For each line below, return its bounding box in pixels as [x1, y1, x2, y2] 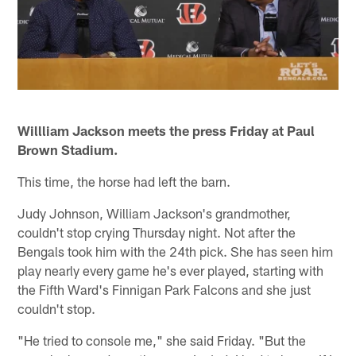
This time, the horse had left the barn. [17, 172, 231, 189]
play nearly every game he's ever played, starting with [17, 261, 324, 278]
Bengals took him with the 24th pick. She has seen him [17, 242, 334, 259]
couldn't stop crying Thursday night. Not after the [17, 223, 296, 240]
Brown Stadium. [17, 141, 118, 157]
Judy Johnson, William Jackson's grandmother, [17, 204, 292, 221]
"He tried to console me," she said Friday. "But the [17, 331, 307, 348]
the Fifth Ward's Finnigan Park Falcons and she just [17, 281, 311, 297]
